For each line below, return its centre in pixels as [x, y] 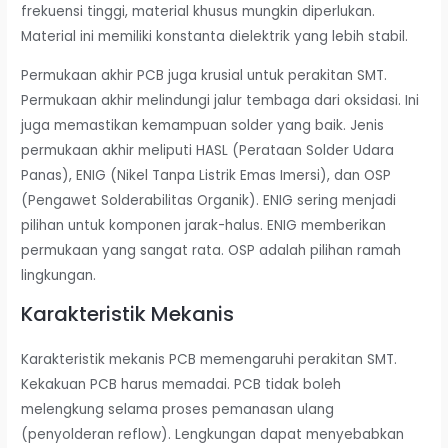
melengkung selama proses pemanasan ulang [178, 410]
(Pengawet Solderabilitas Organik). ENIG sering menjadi [209, 200]
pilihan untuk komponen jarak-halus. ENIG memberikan [204, 225]
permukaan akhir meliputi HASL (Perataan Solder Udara [208, 150]
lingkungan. [59, 275]
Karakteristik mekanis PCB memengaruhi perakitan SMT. [209, 360]
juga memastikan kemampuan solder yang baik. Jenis [203, 125]
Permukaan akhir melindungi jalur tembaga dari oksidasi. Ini [220, 100]
